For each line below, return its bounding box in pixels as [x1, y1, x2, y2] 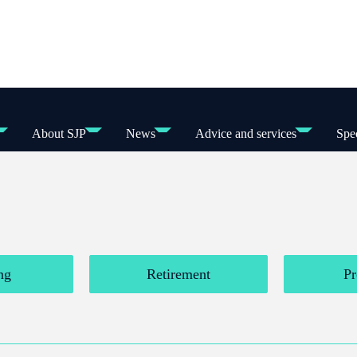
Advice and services [194, 127, 296, 140]
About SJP [31, 127, 86, 140]
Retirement [147, 266, 210, 282]
